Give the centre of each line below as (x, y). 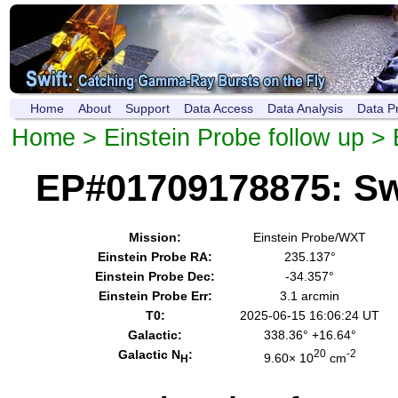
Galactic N (149, 355)
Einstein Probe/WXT (310, 238)
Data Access (219, 108)
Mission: (155, 238)
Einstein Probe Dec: (155, 277)
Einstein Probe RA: (155, 257)
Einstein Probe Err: (155, 296)
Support (147, 108)
